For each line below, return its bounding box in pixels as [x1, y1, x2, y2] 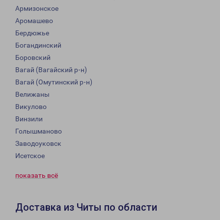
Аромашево [15, 17, 53, 25]
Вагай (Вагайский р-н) [15, 66, 87, 74]
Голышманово [15, 127, 62, 136]
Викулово [15, 103, 47, 111]
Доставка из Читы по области [15, 201, 157, 214]
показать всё [15, 171, 58, 180]
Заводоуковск [15, 139, 61, 148]
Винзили [15, 115, 43, 123]
